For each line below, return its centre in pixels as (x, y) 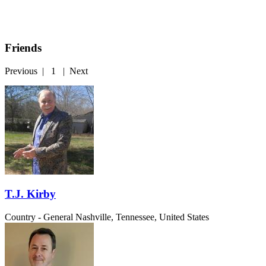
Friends (23, 48)
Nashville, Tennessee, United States (142, 217)
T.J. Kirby (30, 194)
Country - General (39, 217)
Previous (21, 71)
